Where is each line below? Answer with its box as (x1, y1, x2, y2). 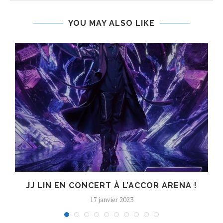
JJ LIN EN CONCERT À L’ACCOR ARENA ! (26, 180, 197, 190)
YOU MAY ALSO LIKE (68, 18, 155, 28)
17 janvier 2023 (90, 195, 133, 204)
